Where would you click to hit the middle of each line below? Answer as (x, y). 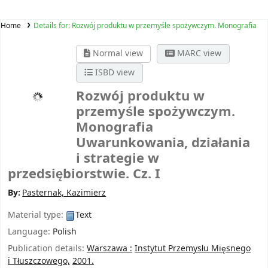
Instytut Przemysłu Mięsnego (193, 249)
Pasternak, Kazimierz (64, 193)
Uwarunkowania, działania (163, 143)
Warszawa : (109, 249)
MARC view (198, 54)
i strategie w (118, 158)
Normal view (117, 54)
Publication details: (47, 249)
